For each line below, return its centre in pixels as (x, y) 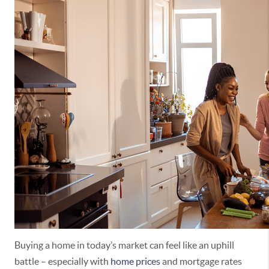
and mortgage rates (201, 261)
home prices (135, 261)
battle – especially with (62, 261)
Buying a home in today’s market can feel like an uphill (124, 245)
